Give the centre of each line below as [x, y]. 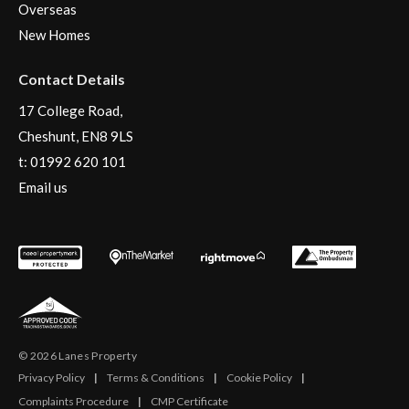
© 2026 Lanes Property [78, 355]
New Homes [54, 34]
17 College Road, [70, 110]
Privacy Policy [52, 377]
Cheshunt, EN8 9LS [76, 136]
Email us [43, 187]
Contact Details [72, 79]
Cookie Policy [259, 377]
